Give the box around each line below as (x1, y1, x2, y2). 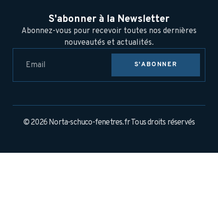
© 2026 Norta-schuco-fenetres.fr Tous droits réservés (23, 118, 195, 128)
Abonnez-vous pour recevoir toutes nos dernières (21, 26, 197, 36)
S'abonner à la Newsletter (49, 13, 169, 26)
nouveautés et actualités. (64, 38, 154, 48)
